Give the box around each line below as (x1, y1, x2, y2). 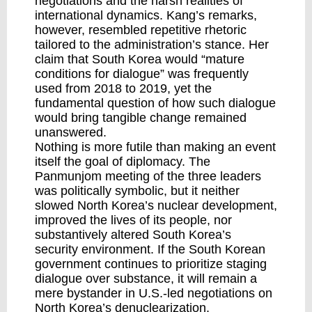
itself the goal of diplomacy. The (35, 155, 210, 169)
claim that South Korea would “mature (35, 52, 244, 66)
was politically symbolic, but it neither (35, 184, 240, 198)
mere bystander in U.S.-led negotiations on (35, 286, 272, 300)
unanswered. (35, 125, 107, 139)
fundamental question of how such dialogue (35, 96, 276, 110)
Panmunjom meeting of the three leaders (35, 169, 261, 183)
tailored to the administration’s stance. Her (35, 38, 269, 52)
